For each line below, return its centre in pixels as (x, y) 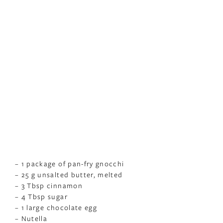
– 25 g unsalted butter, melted (69, 175)
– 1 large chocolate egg (56, 208)
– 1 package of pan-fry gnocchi (70, 164)
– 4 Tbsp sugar (41, 197)
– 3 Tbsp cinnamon (49, 186)
